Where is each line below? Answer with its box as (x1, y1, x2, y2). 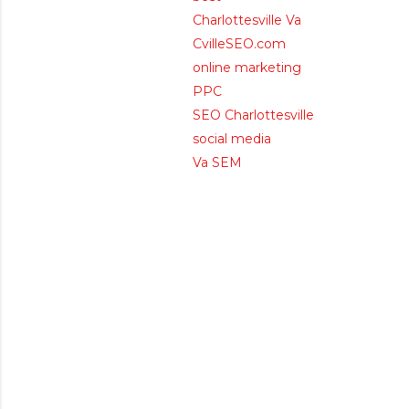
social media (193, 131, 271, 147)
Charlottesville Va (193, 12, 301, 28)
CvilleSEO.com (193, 36, 286, 52)
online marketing (193, 59, 301, 76)
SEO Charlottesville (193, 107, 314, 123)
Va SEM (193, 154, 242, 171)
